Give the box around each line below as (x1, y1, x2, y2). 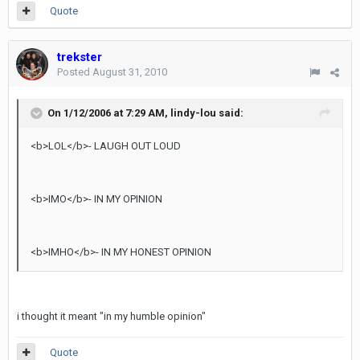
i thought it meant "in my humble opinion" (17, 310, 206, 322)
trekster (57, 50, 102, 64)
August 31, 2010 (92, 66, 167, 78)
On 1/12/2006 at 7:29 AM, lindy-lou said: (47, 106, 243, 119)
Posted (57, 66, 92, 78)
